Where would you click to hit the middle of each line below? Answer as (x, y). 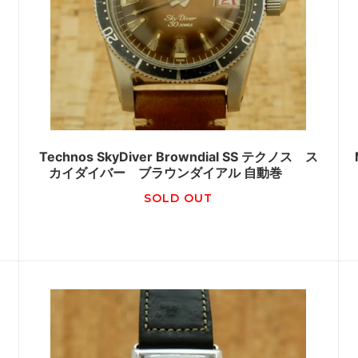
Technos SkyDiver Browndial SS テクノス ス (178, 156)
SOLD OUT (179, 198)
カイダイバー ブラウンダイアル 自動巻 (179, 172)
